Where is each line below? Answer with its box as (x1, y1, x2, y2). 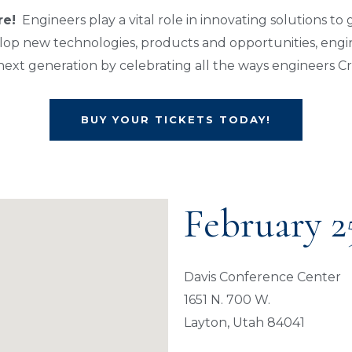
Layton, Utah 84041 (184, 315, 305, 330)
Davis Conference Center (184, 269, 341, 284)
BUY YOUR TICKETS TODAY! (81, 113, 271, 126)
